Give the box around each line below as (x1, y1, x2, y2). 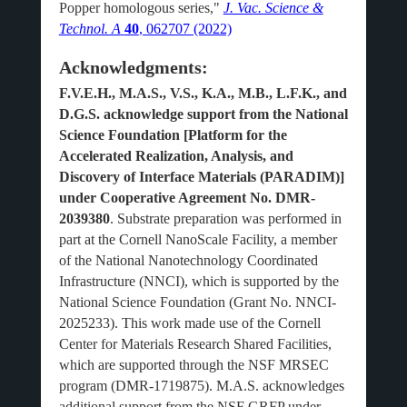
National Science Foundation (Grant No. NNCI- (58, 294, 336, 310)
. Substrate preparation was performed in (109, 211, 342, 226)
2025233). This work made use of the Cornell (58, 315, 321, 331)
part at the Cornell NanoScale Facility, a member (58, 232, 337, 247)
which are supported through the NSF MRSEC (58, 357, 329, 372)
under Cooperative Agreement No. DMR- (58, 190, 315, 205)
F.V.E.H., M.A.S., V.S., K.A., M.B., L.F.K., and (58, 85, 347, 101)
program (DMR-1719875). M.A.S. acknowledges (58, 378, 344, 393)
